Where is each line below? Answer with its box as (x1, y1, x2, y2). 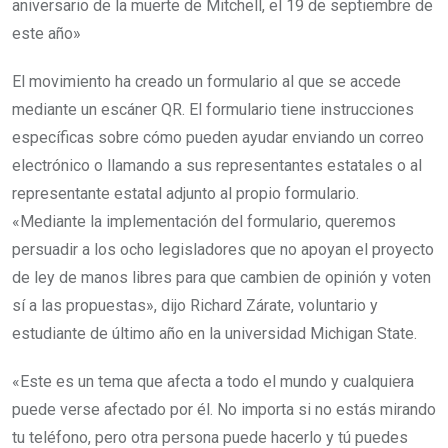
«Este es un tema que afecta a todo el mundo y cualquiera (12, 372, 414, 392)
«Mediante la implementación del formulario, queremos (12, 212, 396, 232)
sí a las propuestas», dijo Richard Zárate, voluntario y (12, 296, 378, 316)
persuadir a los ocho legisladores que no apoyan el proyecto (12, 240, 434, 260)
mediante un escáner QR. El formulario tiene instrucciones (12, 100, 414, 120)
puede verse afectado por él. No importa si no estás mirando (12, 400, 436, 420)
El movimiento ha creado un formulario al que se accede (12, 72, 401, 92)
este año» (12, 24, 81, 44)
